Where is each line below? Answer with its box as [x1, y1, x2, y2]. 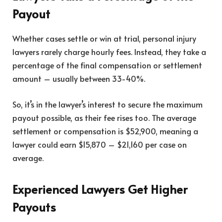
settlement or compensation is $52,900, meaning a [12, 125, 198, 136]
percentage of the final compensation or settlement [12, 59, 202, 71]
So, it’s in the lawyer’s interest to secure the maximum [12, 98, 203, 110]
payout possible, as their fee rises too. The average [12, 111, 196, 123]
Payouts [12, 199, 56, 216]
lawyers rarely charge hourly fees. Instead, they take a [12, 46, 206, 57]
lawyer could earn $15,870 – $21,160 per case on [12, 138, 187, 150]
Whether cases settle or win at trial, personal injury [12, 33, 196, 44]
